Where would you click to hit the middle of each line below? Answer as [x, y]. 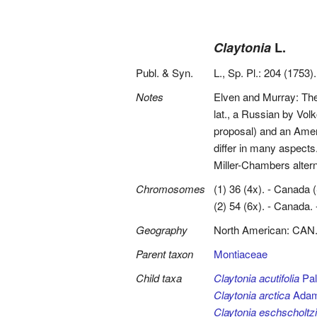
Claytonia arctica [252, 295]
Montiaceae [241, 254]
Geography [162, 230]
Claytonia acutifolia [257, 278]
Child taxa [159, 278]
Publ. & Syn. [165, 73]
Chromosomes [171, 189]
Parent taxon [165, 254]
